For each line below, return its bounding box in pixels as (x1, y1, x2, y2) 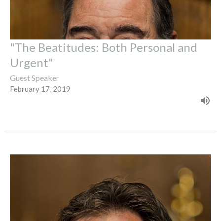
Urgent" (10, 55, 53, 70)
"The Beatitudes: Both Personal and (10, 39, 197, 54)
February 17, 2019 (10, 84, 71, 93)
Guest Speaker (10, 73, 59, 82)
